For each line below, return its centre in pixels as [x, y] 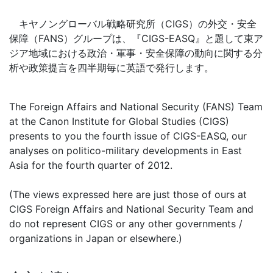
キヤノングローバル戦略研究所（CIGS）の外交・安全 [133, 23]
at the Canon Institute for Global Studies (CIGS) [119, 121]
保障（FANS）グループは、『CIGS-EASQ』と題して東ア [136, 38]
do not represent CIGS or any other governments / [126, 223]
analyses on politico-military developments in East [126, 150]
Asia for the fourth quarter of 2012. [91, 165]
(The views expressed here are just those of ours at [128, 194]
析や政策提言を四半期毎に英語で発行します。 [112, 67]
